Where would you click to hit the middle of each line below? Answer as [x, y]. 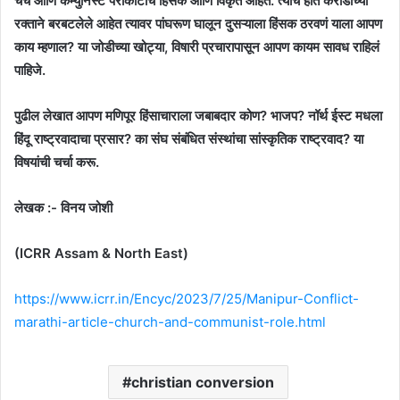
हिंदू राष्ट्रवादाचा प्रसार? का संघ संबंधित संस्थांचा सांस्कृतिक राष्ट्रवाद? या [189, 138]
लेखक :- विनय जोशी [63, 207]
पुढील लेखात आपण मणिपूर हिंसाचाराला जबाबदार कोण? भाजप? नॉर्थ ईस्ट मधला [198, 115]
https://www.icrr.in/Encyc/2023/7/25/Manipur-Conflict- [187, 298]
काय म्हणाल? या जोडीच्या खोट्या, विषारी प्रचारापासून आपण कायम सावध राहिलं [197, 46]
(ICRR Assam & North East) [101, 253]
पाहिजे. [30, 70]
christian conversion [202, 382]
